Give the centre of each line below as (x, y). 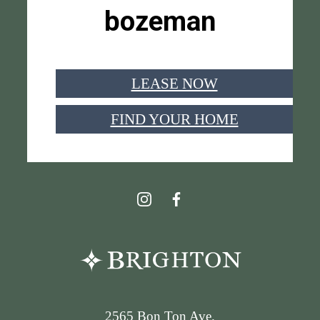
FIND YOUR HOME (174, 119)
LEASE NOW (174, 83)
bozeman (160, 21)
